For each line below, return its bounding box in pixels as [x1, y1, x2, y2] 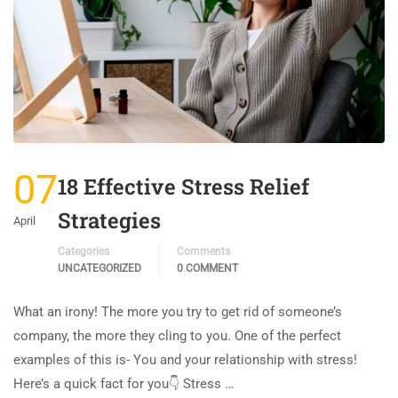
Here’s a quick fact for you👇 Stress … [13, 376, 234, 393]
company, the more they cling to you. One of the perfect [13, 328, 341, 345]
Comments [177, 245, 230, 259]
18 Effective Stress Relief [58, 172, 309, 202]
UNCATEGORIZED [58, 262, 141, 275]
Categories [58, 245, 109, 259]
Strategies [58, 206, 161, 235]
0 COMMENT [177, 262, 238, 275]
